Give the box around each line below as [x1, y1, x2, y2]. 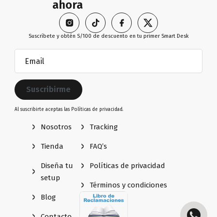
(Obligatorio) [33, 50, 78, 60]
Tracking [90, 122, 118, 131]
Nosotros [41, 122, 72, 131]
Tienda [41, 141, 64, 151]
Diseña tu [41, 161, 74, 170]
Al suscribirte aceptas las [15, 107, 71, 112]
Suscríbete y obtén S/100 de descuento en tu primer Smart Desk [28, 33, 189, 40]
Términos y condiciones [90, 180, 168, 189]
